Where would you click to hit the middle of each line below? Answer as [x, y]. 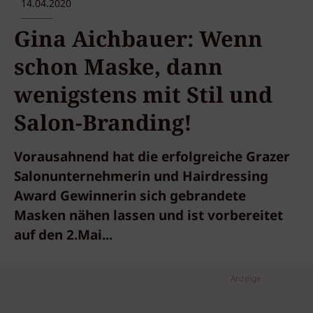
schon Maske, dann [118, 67]
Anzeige [246, 279]
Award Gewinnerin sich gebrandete [130, 197]
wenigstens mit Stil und [143, 95]
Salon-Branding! [103, 123]
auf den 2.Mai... [63, 236]
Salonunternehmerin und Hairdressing [141, 177]
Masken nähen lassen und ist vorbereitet [148, 217]
